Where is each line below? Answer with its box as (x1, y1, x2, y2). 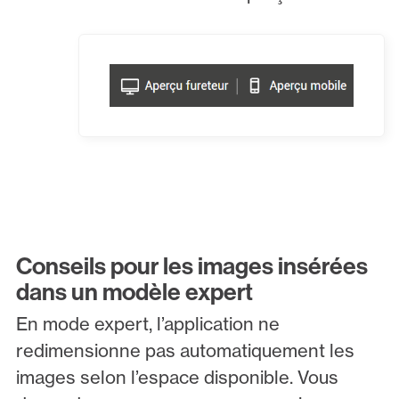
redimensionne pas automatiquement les (15, 338, 354, 362)
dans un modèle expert (15, 275, 253, 306)
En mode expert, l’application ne (15, 312, 280, 335)
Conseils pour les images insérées (15, 249, 368, 281)
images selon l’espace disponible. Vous (15, 365, 338, 388)
